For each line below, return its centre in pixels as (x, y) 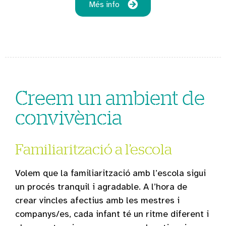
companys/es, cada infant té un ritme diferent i (112, 214)
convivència (69, 117)
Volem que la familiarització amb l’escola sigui (110, 173)
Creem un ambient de (110, 97)
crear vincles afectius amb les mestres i (97, 200)
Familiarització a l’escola (94, 149)
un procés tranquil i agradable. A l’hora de (101, 186)
